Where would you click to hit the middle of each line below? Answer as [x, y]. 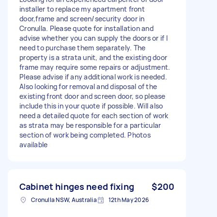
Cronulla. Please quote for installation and [86, 28]
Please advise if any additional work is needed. [93, 77]
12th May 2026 [128, 200]
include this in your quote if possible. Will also [91, 106]
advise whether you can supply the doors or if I [93, 38]
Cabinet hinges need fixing [77, 186]
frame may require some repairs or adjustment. [95, 67]
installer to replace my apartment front [82, 9]
